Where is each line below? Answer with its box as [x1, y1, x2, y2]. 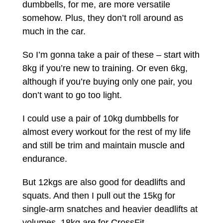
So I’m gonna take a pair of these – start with [22, 49, 200, 60]
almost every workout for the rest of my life [22, 126, 191, 137]
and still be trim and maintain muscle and [22, 140, 185, 150]
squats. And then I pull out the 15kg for [22, 190, 175, 201]
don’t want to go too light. [22, 90, 122, 100]
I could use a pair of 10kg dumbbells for [22, 113, 179, 123]
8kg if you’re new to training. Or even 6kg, [22, 63, 188, 73]
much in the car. [22, 26, 86, 36]
